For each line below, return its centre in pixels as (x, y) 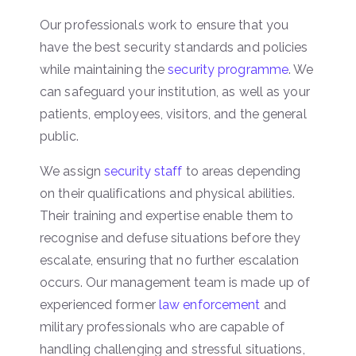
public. (59, 136)
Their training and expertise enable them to (167, 215)
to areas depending (242, 171)
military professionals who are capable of (163, 327)
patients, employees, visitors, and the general (173, 114)
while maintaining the (104, 69)
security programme (228, 69)
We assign (72, 171)
